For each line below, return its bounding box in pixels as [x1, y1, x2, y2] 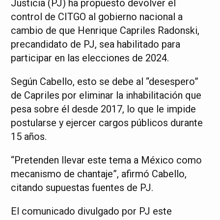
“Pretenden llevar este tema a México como [11, 154, 202, 166]
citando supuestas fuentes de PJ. [11, 182, 154, 193]
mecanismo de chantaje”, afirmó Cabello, [11, 168, 187, 180]
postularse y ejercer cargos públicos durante [11, 117, 203, 129]
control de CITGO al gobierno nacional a [11, 11, 183, 23]
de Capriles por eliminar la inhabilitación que [11, 89, 202, 101]
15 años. [11, 131, 47, 142]
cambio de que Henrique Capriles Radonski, [11, 25, 200, 36]
